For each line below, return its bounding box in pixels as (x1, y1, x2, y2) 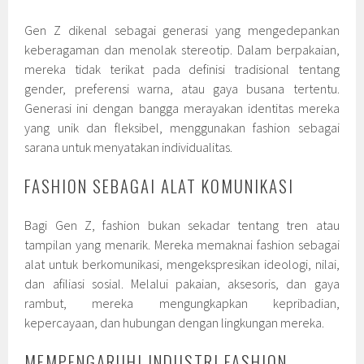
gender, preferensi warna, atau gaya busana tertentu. (24, 80, 340, 97)
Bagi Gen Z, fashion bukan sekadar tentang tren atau (24, 216, 340, 233)
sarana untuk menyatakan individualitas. (24, 138, 233, 155)
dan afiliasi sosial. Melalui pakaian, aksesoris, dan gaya (24, 275, 340, 292)
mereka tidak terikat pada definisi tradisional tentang (24, 60, 340, 77)
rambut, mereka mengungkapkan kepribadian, (24, 294, 340, 311)
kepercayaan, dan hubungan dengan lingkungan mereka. (24, 314, 325, 331)
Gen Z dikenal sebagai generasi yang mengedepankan (24, 21, 340, 38)
